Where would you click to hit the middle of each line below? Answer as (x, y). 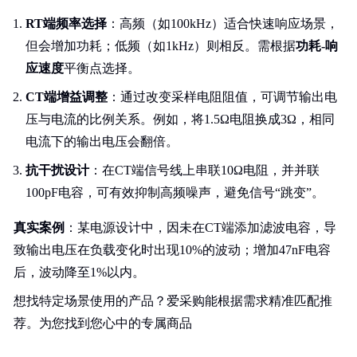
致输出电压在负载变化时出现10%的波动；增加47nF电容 (172, 250)
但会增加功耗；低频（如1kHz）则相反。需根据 (161, 46)
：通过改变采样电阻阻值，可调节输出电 (222, 97)
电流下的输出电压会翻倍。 (102, 141)
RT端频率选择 (66, 24)
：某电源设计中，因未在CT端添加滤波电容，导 (200, 228)
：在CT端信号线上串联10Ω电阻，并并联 (204, 170)
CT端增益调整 (67, 97)
